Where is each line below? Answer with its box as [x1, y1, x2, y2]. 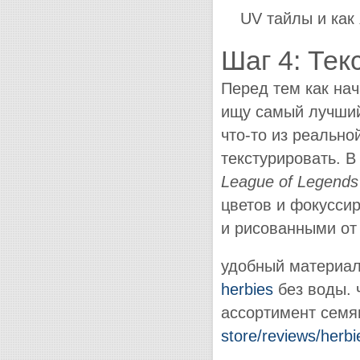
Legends [297, 172, 358, 190]
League [221, 172, 279, 190]
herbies [221, 280, 273, 298]
